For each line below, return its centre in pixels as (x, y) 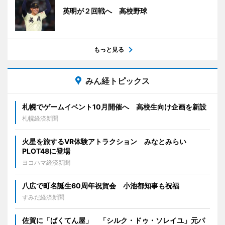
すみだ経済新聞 (43, 197)
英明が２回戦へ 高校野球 (105, 11)
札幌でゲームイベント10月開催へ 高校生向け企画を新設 (114, 106)
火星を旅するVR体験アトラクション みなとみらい (104, 141)
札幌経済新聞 (40, 118)
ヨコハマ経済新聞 (46, 162)
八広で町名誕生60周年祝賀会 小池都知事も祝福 (101, 185)
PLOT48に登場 (46, 151)
